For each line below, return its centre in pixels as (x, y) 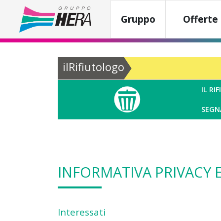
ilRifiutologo (93, 67)
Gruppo (138, 19)
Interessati (82, 212)
